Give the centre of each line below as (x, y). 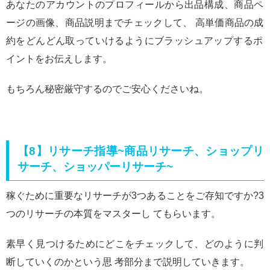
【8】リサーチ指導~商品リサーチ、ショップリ (141, 151)
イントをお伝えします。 (59, 59)
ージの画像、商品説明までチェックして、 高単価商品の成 (135, 23)
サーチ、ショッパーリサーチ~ (96, 166)
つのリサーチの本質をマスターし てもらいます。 (113, 214)
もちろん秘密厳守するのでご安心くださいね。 (107, 89)
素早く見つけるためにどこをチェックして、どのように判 (135, 244)
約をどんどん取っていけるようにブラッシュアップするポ (135, 41)
